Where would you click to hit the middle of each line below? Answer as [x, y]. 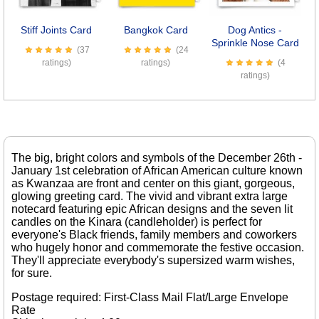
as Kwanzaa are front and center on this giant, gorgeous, [153, 184]
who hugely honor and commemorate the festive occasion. [158, 248]
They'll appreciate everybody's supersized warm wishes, [153, 261]
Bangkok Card [156, 30]
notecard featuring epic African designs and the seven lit [152, 209]
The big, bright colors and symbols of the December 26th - [157, 158]
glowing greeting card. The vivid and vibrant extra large [150, 197]
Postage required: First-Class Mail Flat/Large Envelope [150, 298]
